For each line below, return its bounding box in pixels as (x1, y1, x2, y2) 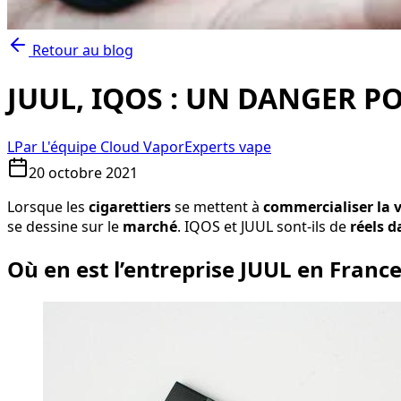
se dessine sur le (7, 216, 123, 236)
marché (123, 216, 177, 236)
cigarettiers (89, 196, 171, 217)
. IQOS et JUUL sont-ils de (177, 216, 350, 236)
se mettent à (171, 196, 263, 217)
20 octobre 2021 (29, 162, 138, 183)
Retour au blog (29, 40, 133, 60)
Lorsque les (7, 196, 89, 217)
